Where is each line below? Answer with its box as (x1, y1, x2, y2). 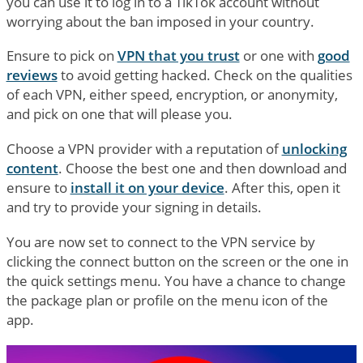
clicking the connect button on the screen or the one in (6, 252, 348, 271)
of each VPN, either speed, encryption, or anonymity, (6, 85, 338, 105)
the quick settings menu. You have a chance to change (6, 271, 346, 291)
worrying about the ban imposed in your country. (6, 11, 314, 31)
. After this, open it (224, 178, 340, 198)
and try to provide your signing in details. (6, 198, 262, 217)
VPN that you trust (117, 46, 240, 66)
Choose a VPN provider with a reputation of (6, 139, 282, 159)
